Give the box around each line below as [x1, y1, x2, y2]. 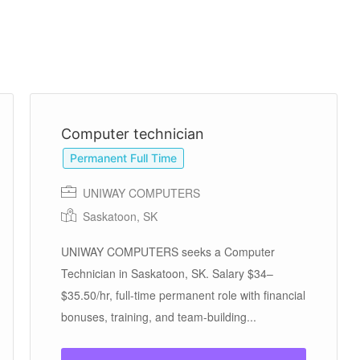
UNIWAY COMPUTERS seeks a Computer [61, 243, 275, 260]
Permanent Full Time [70, 151, 177, 165]
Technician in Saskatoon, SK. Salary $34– [61, 265, 273, 281]
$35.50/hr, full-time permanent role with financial [61, 287, 305, 303]
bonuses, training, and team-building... [61, 309, 256, 325]
